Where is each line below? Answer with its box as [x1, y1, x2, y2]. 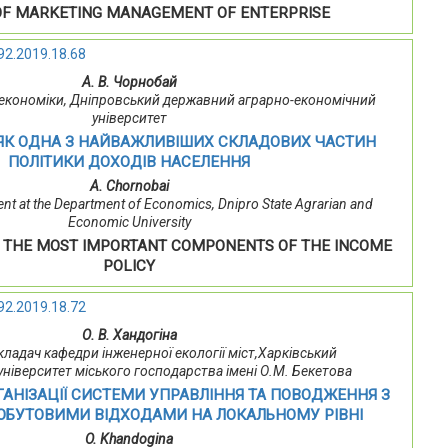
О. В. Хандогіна [81, 327, 177, 344]
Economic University [67, 214, 191, 231]
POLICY [103, 257, 156, 276]
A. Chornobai [89, 178, 169, 195]
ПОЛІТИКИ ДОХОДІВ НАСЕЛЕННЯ [8, 153, 251, 172]
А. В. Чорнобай [81, 74, 177, 91]
